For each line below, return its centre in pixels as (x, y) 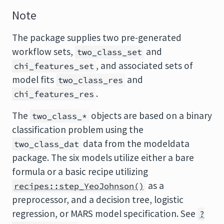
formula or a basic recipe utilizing (80, 171)
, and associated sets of (144, 65)
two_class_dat (46, 144)
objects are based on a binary (150, 115)
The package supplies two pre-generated (97, 37)
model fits (34, 79)
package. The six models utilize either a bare (103, 157)
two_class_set (109, 52)
